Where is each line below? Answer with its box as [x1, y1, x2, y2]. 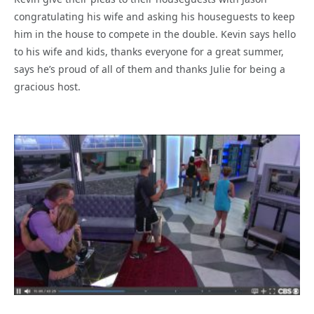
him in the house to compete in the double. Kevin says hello [14, 27, 296, 41]
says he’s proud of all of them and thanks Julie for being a [14, 62, 285, 76]
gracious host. [14, 79, 81, 93]
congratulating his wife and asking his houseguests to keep [14, 9, 295, 23]
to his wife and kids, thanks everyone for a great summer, [14, 44, 284, 58]
